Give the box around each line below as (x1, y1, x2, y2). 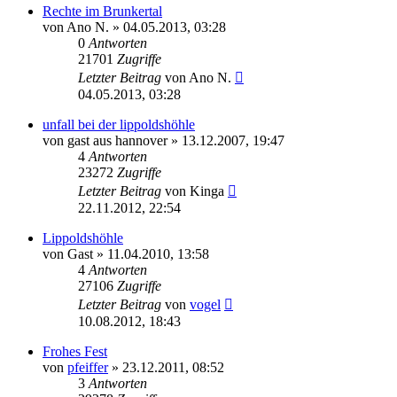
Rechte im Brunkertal (43, 3, 162, 19)
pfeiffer (67, 359, 108, 375)
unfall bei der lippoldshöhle (43, 116, 195, 132)
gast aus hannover (67, 132, 167, 148)
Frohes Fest (43, 343, 107, 359)
